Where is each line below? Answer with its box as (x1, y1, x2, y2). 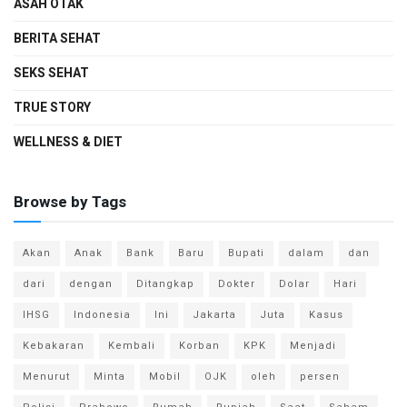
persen (300, 369, 340, 385)
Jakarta (193, 307, 236, 323)
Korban (179, 338, 220, 354)
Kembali (108, 338, 155, 354)
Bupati (228, 245, 264, 262)
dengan (69, 276, 113, 293)
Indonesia (74, 307, 131, 323)
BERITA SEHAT (14, 29, 101, 49)
